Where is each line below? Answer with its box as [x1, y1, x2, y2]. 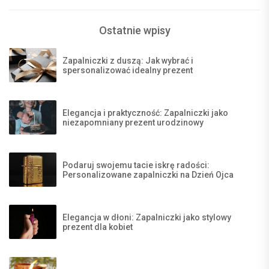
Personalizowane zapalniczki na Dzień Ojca [62, 169, 234, 180]
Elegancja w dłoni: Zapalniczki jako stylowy [62, 212, 231, 222]
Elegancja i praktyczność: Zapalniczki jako [62, 107, 228, 118]
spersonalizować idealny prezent [62, 65, 193, 75]
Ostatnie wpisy [98, 24, 171, 37]
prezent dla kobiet [62, 222, 133, 232]
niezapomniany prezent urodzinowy [62, 117, 204, 127]
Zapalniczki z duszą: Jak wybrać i [62, 55, 193, 65]
